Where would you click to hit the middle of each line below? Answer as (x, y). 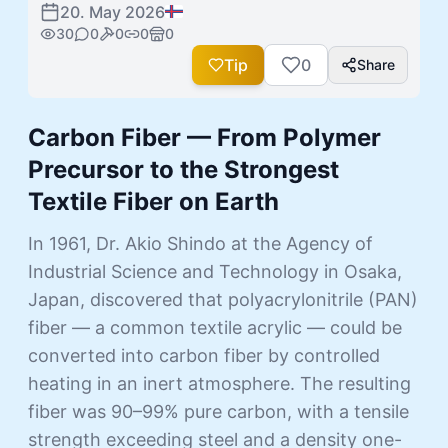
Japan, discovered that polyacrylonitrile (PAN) (223, 299)
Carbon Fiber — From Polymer (204, 137)
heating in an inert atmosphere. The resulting (219, 383)
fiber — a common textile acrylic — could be (215, 327)
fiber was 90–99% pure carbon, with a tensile (218, 411)
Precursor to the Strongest (183, 169)
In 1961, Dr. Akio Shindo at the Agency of (200, 243)
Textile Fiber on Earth (153, 201)
